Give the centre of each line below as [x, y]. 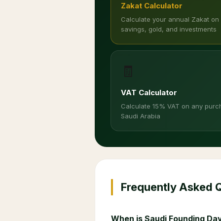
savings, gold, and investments [169, 29]
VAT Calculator [149, 92]
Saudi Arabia [141, 116]
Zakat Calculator [152, 6]
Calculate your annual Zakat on [170, 19]
